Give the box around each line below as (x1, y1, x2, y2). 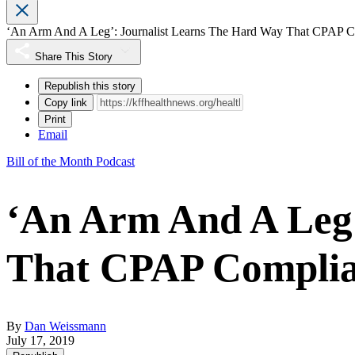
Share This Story (35, 51, 113, 63)
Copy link (44, 97, 87, 109)
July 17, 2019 (6, 334, 74, 348)
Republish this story (44, 80, 136, 93)
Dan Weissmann (25, 319, 106, 334)
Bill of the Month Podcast (6, 155, 135, 169)
